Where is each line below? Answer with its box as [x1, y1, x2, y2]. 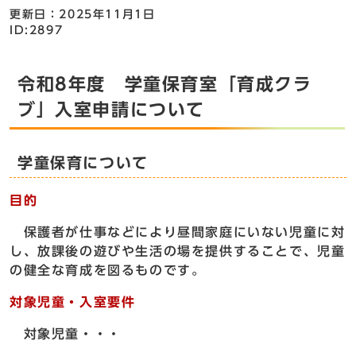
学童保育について [17, 155, 149, 171]
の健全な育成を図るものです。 [10, 264, 206, 277]
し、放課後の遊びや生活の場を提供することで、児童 [10, 245, 346, 258]
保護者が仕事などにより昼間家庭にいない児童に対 [10, 226, 346, 239]
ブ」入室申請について [17, 101, 205, 119]
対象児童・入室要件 [10, 296, 136, 309]
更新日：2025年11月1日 [10, 9, 156, 21]
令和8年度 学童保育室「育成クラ [17, 75, 312, 94]
